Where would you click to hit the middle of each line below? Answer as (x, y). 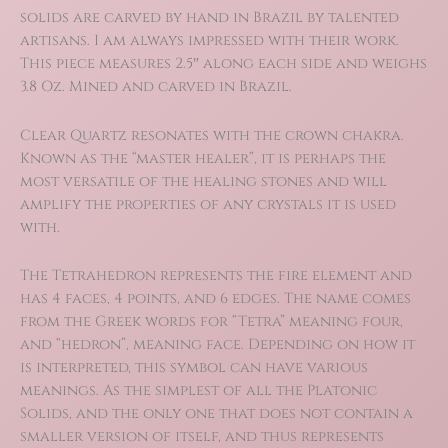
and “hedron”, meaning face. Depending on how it (217, 345)
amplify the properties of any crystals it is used (208, 204)
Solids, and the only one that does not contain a (216, 414)
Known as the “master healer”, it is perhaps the (203, 158)
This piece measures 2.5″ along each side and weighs (223, 64)
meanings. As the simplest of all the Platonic (198, 391)
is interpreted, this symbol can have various (194, 368)
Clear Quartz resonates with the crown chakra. (212, 135)
